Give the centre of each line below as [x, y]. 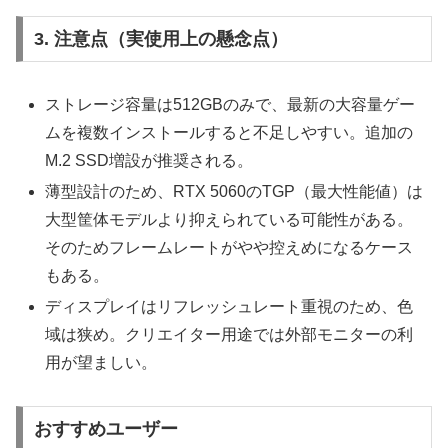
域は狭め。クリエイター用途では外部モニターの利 [229, 335]
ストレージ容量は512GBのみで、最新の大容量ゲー [230, 105]
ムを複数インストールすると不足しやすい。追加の [229, 133]
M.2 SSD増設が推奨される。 [149, 161]
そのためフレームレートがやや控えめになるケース [229, 248]
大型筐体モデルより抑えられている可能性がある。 [229, 220]
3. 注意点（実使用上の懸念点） [160, 39]
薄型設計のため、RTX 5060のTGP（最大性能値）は [234, 192]
